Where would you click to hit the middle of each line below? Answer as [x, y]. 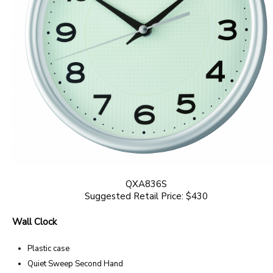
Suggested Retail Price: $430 [146, 196]
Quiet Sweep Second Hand [75, 264]
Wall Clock [34, 222]
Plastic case [48, 248]
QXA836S [146, 184]
